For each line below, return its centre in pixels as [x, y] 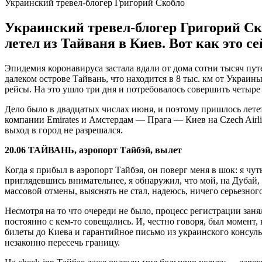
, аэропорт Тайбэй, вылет [128, 150]
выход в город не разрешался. [64, 130]
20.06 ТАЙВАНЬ [39, 150]
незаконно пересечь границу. [62, 242]
